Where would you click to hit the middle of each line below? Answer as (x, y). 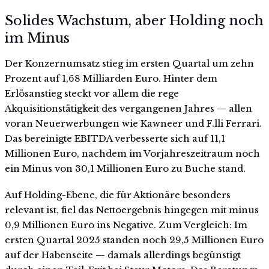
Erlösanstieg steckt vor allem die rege (92, 94)
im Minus (37, 38)
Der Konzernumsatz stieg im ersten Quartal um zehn (129, 64)
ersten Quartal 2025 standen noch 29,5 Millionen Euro (134, 240)
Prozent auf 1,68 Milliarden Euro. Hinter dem (111, 79)
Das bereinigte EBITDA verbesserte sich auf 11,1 (115, 139)
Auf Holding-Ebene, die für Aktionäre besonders (118, 195)
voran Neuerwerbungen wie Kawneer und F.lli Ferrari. (133, 124)
